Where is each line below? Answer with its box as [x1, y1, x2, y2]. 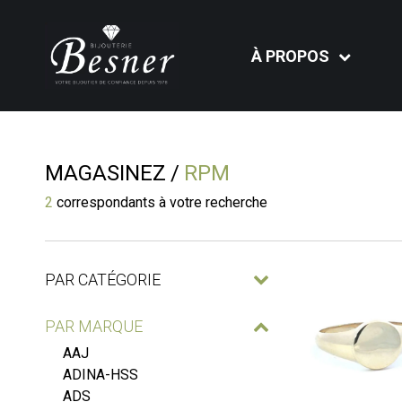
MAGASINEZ [45, 160, 166, 186]
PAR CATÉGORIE [45, 269, 161, 289]
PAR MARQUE [45, 317, 143, 336]
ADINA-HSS [63, 366, 138, 384]
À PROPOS [251, 46, 329, 66]
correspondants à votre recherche [53, 193, 267, 211]
